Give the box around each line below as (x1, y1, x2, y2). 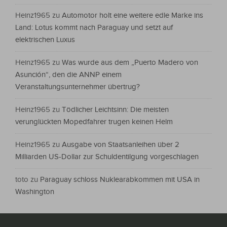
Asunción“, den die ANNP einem (15, 70, 122, 80)
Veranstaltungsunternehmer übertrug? (15, 83, 140, 92)
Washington (15, 187, 54, 197)
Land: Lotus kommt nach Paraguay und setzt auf (15, 23, 173, 32)
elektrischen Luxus (15, 35, 75, 45)
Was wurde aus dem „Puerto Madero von (62, 58, 198, 67)
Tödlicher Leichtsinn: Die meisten (62, 105, 169, 115)
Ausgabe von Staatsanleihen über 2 (62, 140, 179, 149)
